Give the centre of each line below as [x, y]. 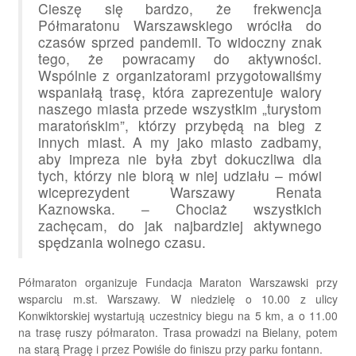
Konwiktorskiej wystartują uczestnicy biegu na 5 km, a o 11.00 [178, 316]
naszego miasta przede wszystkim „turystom [180, 109]
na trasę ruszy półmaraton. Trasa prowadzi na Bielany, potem [178, 333]
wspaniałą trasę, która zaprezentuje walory [180, 92]
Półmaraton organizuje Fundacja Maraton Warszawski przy [178, 282]
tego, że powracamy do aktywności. [180, 59]
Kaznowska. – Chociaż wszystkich [180, 209]
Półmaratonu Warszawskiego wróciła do [180, 25]
